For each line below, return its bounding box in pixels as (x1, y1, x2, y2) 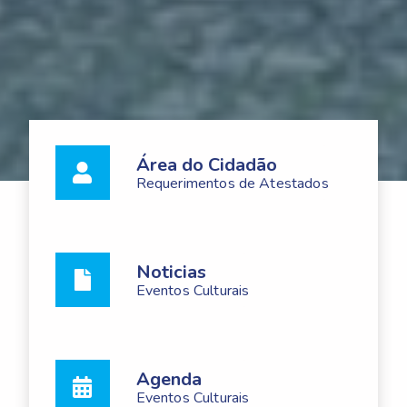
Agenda (135, 366, 202, 392)
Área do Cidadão (135, 153, 277, 178)
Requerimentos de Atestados (135, 174, 329, 194)
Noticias (135, 260, 206, 285)
